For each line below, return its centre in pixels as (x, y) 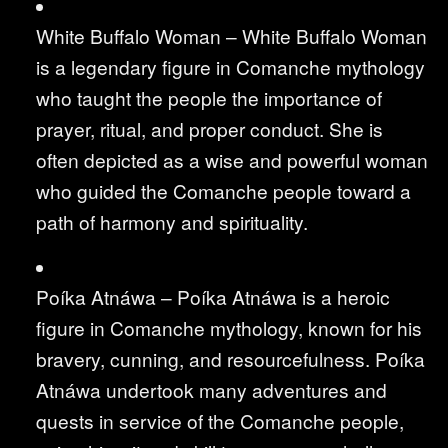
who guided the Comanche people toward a (223, 190)
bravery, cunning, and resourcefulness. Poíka (230, 358)
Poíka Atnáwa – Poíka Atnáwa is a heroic (213, 296)
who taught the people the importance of (209, 97)
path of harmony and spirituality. (172, 221)
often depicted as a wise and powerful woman (232, 159)
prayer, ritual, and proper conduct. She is (209, 128)
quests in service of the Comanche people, (220, 420)
